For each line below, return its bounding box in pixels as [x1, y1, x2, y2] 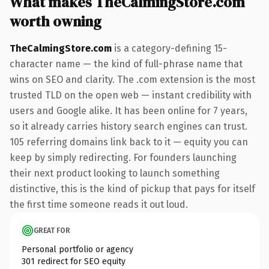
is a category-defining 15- [112, 42, 227, 54]
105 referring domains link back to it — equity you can [10, 136, 248, 148]
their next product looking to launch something [10, 167, 220, 179]
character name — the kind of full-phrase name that [10, 58, 243, 70]
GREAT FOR [34, 226, 70, 235]
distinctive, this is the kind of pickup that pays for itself [10, 183, 255, 195]
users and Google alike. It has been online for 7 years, [10, 104, 247, 116]
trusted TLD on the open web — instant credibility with [10, 89, 252, 101]
